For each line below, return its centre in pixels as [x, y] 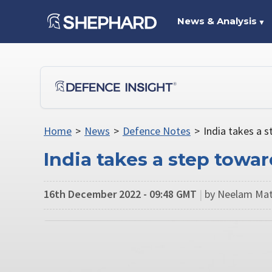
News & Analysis [217, 21]
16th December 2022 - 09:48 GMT [120, 194]
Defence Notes [156, 131]
